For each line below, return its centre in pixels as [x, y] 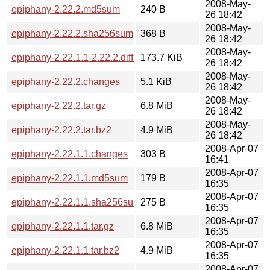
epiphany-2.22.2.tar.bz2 [61, 130]
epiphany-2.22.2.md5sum [66, 9]
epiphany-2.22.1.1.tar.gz [63, 226]
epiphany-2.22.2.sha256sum [72, 33]
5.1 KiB [156, 81]
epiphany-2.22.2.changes [66, 81]
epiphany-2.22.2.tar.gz [59, 105]
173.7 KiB [162, 57]
